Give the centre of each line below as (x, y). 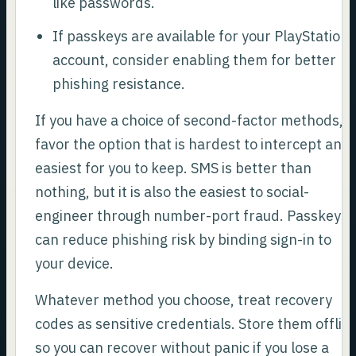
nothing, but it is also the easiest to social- (172, 192)
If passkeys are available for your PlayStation (200, 37)
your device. (75, 264)
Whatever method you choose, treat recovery (184, 300)
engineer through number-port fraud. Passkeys (192, 216)
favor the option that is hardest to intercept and (193, 145)
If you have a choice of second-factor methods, (190, 121)
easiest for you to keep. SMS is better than (174, 168)
